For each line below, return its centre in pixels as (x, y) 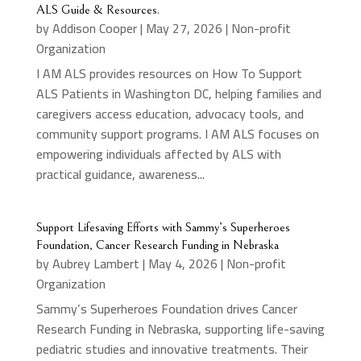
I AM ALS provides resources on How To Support (169, 73)
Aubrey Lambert (95, 263)
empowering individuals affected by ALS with (158, 154)
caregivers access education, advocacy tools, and (170, 113)
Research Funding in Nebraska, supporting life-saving (180, 328)
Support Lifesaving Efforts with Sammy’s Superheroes (163, 227)
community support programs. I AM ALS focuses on (177, 133)
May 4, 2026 (183, 263)
